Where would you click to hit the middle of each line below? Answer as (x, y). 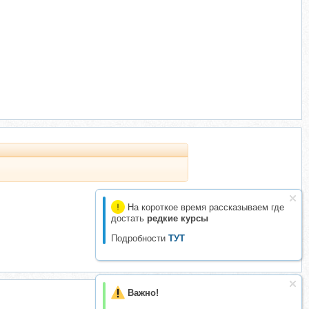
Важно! (143, 293)
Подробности (140, 238)
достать (129, 218)
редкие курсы (178, 218)
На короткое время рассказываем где (205, 207)
